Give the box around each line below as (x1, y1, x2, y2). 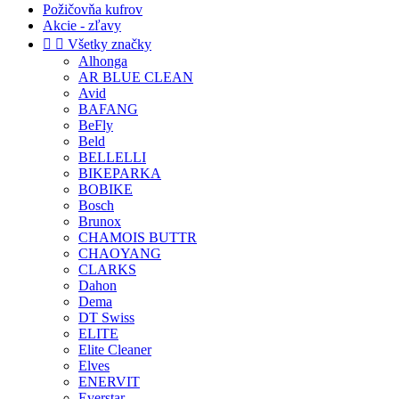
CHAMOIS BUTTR (78, 230, 197, 245)
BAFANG (78, 102, 138, 117)
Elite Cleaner (78, 342, 151, 357)
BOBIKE (78, 182, 133, 197)
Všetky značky (68, 37, 151, 52)
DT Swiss (78, 310, 134, 325)
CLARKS (78, 262, 136, 277)
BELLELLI (78, 150, 146, 165)
